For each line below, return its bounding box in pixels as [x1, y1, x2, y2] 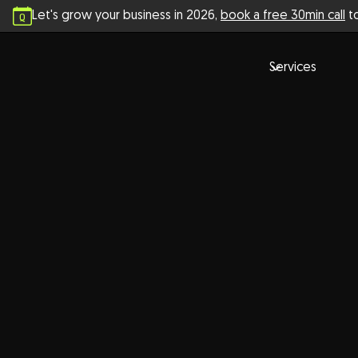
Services [269, 62, 317, 74]
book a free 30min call [221, 10, 345, 22]
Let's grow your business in [32, 10, 186, 22]
